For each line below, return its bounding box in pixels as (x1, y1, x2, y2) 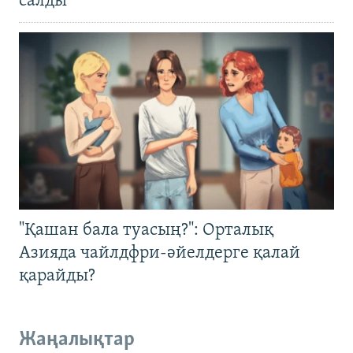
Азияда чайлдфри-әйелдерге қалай (19, 244, 300, 263)
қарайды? (19, 267, 95, 286)
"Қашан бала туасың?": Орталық (19, 221, 273, 240)
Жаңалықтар (19, 329, 135, 351)
